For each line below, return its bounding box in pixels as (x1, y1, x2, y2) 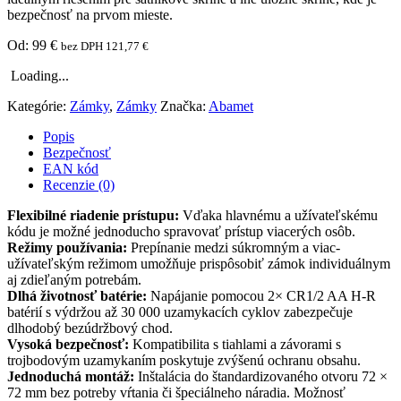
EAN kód (43, 161, 98, 176)
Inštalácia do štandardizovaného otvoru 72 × (134, 369, 388, 384)
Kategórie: (7, 98, 70, 114)
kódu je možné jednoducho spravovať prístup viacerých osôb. (7, 224, 355, 239)
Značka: (160, 98, 209, 114)
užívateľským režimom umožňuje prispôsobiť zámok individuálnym (7, 256, 390, 271)
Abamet (209, 98, 253, 114)
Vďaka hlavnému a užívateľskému (179, 208, 378, 223)
